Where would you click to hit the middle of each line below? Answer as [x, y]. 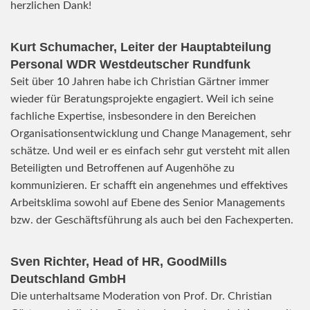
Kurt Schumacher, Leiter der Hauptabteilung [141, 47]
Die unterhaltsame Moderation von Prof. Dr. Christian [141, 296]
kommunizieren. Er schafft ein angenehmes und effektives [149, 185]
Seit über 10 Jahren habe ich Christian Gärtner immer [140, 81]
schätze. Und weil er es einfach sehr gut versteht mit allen [150, 151]
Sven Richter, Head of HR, [89, 261]
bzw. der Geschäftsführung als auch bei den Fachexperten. [152, 220]
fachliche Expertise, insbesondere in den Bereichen [133, 116]
